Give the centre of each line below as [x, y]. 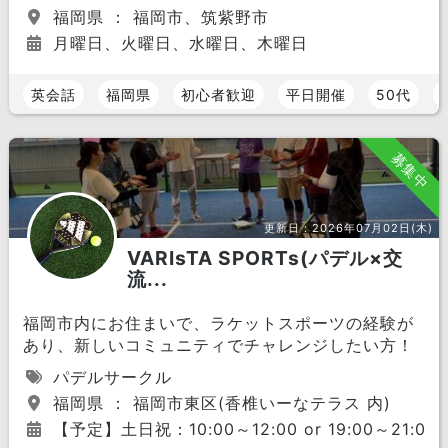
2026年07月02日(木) [373, 228]
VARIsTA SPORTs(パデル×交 [264, 258]
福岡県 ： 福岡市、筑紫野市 [157, 17]
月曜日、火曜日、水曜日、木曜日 [177, 43]
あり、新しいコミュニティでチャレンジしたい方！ [218, 345]
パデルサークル [109, 377]
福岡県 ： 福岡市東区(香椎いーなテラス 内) [218, 403]
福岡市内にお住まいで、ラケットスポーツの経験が [218, 323]
